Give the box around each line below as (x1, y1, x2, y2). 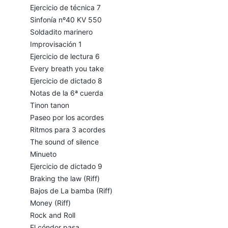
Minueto (30, 150, 56, 159)
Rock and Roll (30, 211, 75, 220)
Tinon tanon (30, 101, 69, 110)
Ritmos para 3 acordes (30, 125, 105, 134)
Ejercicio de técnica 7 (30, 3, 101, 12)
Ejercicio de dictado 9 (30, 162, 102, 171)
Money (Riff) (30, 198, 71, 208)
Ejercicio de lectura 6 (30, 52, 100, 61)
